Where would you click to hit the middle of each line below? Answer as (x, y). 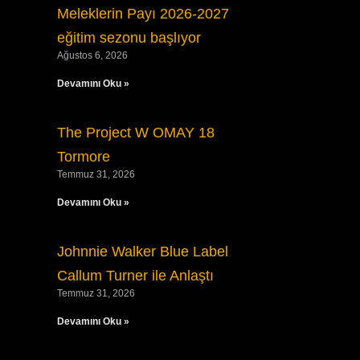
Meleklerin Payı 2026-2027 (143, 14)
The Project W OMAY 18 (135, 133)
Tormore (83, 157)
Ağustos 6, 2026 (92, 55)
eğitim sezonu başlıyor (129, 38)
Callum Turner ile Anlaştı (135, 276)
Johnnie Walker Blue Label (142, 252)
